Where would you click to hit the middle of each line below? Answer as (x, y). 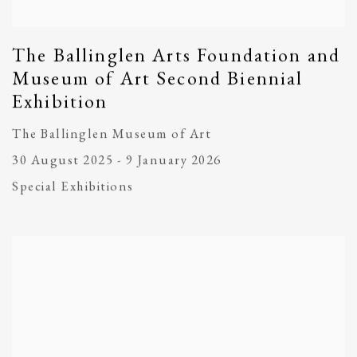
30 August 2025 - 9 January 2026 (117, 161)
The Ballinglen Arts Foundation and (177, 56)
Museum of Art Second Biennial (158, 79)
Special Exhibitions (73, 187)
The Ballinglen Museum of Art (112, 134)
